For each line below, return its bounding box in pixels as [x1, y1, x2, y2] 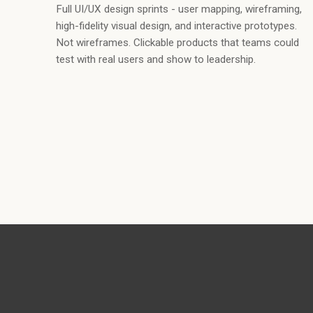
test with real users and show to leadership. [56, 53, 256, 66]
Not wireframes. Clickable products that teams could [56, 36, 299, 50]
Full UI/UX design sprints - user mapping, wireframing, [56, 3, 302, 16]
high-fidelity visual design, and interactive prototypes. [56, 20, 297, 33]
